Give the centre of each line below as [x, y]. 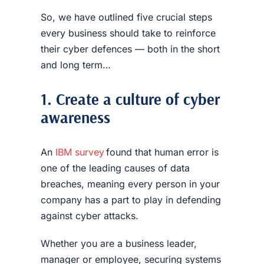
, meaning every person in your [150, 184]
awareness [75, 118]
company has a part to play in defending [131, 199]
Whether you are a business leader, [118, 243]
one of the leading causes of [105, 168]
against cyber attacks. [89, 215]
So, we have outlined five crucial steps [126, 17]
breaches [61, 184]
